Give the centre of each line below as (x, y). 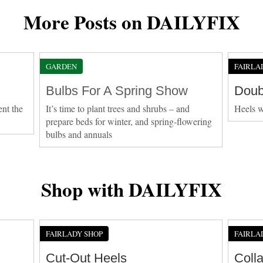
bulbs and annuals (79, 134)
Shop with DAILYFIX (131, 189)
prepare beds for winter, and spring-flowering (129, 121)
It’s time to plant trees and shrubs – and (118, 108)
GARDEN (62, 66)
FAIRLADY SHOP (75, 233)
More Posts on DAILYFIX (131, 21)
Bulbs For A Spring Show (117, 90)
